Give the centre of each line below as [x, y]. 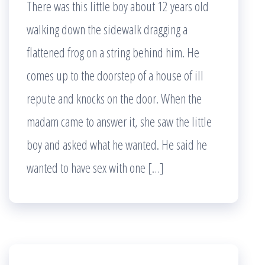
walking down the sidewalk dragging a [107, 29]
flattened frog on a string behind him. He [113, 52]
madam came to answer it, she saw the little [119, 121]
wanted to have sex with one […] [95, 167]
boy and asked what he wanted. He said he [117, 144]
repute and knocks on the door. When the [114, 98]
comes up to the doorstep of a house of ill [115, 75]
